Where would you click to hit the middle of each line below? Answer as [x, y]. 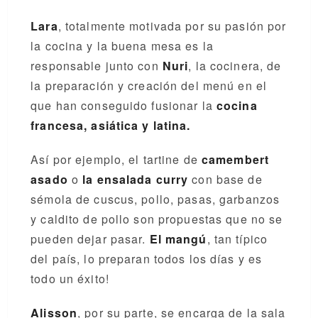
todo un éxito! [70, 279]
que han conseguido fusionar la [124, 105]
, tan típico [237, 239]
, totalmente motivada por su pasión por [172, 26]
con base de [225, 179]
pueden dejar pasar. [90, 239]
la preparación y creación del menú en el [149, 86]
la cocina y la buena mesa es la [122, 46]
